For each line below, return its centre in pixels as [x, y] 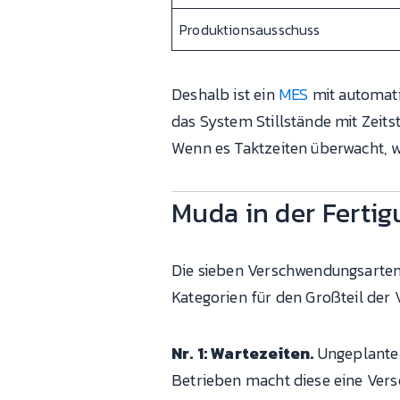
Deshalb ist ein [225, 94]
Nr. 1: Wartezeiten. [243, 354]
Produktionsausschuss [250, 30]
